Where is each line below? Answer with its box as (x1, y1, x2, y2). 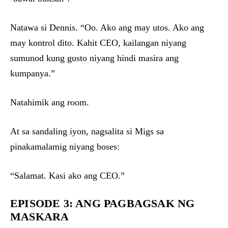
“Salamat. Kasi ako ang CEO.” (10, 170, 125, 181)
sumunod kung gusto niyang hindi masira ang (10, 53, 179, 64)
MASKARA (10, 210, 69, 223)
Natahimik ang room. (10, 97, 89, 108)
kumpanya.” (10, 68, 55, 79)
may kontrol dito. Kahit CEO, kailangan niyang (10, 38, 186, 48)
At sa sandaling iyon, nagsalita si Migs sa (10, 126, 164, 137)
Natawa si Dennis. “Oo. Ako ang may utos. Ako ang (10, 22, 204, 33)
